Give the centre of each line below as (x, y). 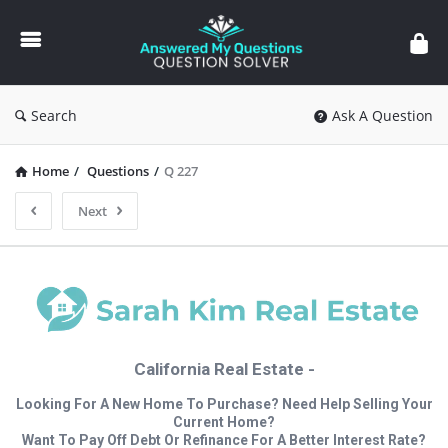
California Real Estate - (224, 368)
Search (54, 115)
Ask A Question (382, 115)
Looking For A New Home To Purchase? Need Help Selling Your (224, 403)
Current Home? (224, 421)
